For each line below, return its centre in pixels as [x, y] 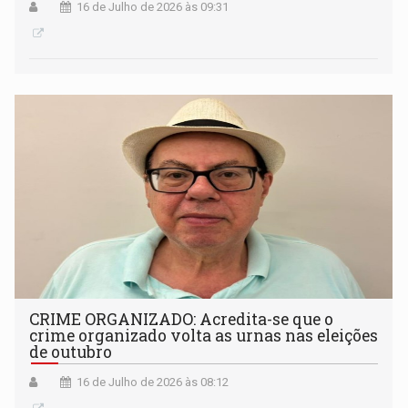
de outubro [71, 352]
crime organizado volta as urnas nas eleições [204, 335]
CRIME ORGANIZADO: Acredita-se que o [182, 319]
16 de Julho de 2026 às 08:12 [153, 382]
